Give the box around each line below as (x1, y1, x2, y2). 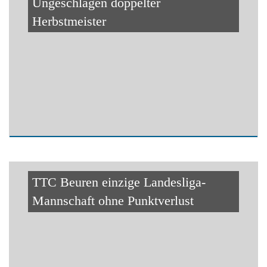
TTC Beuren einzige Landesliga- (32, 175, 206, 190)
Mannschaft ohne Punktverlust (32, 193, 194, 209)
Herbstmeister (32, 13, 106, 29)
